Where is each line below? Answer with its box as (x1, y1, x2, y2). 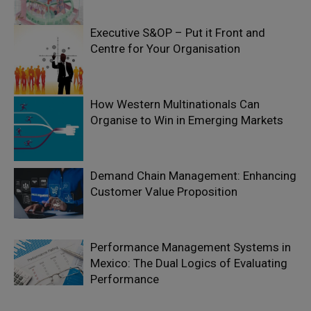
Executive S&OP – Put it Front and (90, 26, 265, 40)
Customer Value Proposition (90, 185, 237, 199)
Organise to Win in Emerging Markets (90, 113, 283, 127)
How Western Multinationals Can (90, 97, 260, 111)
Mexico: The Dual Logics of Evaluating (90, 256, 287, 270)
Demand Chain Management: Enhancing (90, 169, 296, 183)
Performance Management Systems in (90, 240, 291, 254)
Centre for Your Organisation (90, 42, 240, 56)
